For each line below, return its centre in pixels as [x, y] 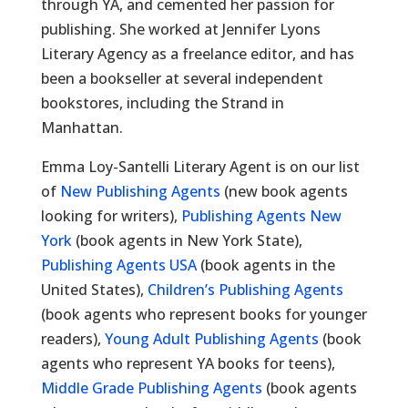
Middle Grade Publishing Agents [151, 388]
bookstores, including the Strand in [162, 103]
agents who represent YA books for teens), [188, 363]
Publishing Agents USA [118, 265]
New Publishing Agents [140, 191]
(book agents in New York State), [187, 240]
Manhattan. [82, 127]
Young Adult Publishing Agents [211, 339]
